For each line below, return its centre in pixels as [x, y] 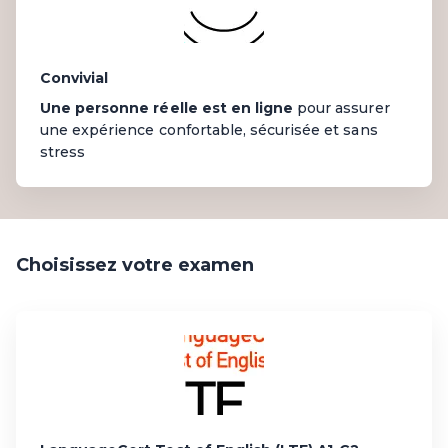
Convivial [74, 77]
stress [63, 151]
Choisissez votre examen [135, 264]
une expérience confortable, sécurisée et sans [209, 129]
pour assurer [341, 107]
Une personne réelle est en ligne [167, 107]
